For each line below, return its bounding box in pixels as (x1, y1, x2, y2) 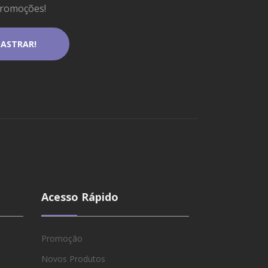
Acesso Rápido (41, 189, 118, 204)
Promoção (41, 232, 83, 244)
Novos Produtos (41, 252, 105, 264)
